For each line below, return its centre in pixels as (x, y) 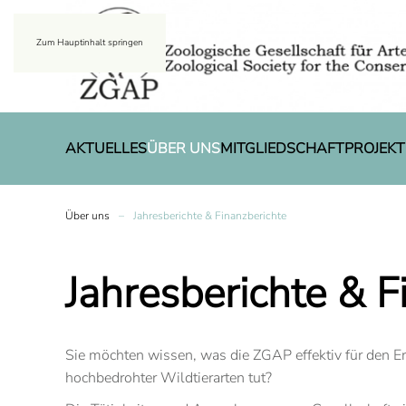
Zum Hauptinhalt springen (90, 43)
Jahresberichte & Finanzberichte (210, 216)
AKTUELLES (106, 148)
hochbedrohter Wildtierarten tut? (169, 378)
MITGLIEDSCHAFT (282, 148)
